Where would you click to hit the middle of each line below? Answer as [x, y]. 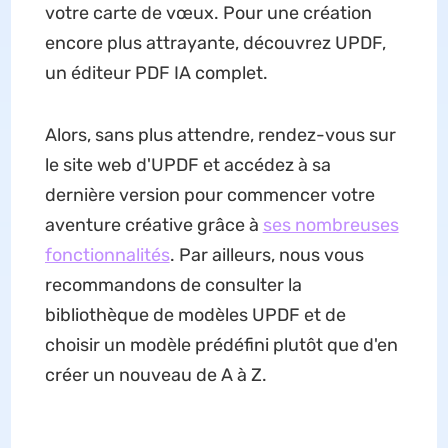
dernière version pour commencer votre [209, 195]
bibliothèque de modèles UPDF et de [195, 315]
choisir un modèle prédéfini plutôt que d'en [221, 345]
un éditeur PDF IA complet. [156, 73]
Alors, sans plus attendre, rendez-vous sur [220, 135]
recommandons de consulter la [173, 285]
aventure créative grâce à [153, 225]
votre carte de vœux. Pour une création [208, 13]
